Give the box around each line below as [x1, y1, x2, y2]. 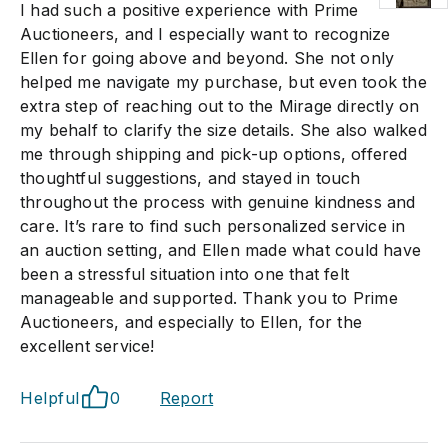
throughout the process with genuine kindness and [20, 192, 416, 212]
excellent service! [20, 336, 155, 356]
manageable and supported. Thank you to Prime [20, 288, 398, 308]
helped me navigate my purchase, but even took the [20, 72, 427, 92]
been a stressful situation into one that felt [20, 264, 350, 284]
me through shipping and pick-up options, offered [20, 144, 408, 164]
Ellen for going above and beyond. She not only [20, 48, 395, 68]
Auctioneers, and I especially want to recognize [20, 24, 391, 44]
